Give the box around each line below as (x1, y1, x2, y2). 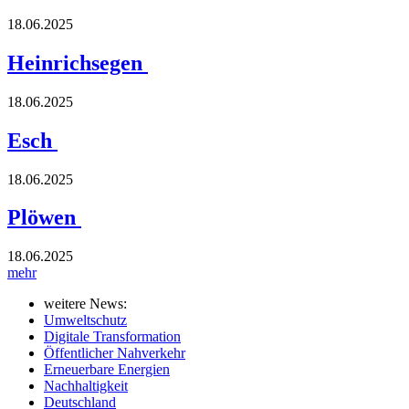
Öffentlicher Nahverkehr (44, 345, 185, 362)
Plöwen (7, 205, 81, 230)
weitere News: (44, 296, 127, 312)
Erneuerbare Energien (44, 362, 170, 378)
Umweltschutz (44, 312, 127, 329)
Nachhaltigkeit (44, 378, 128, 394)
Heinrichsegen (7, 50, 148, 75)
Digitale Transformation (44, 329, 181, 345)
